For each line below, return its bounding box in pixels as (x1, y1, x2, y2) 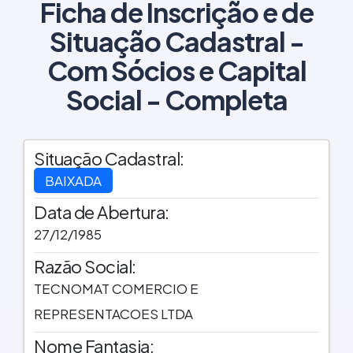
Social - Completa (65, 82, 288, 116)
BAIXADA (45, 171, 102, 189)
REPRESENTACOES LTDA (34, 305, 193, 323)
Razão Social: (34, 255, 136, 278)
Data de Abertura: (34, 201, 169, 224)
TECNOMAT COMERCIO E (34, 280, 199, 298)
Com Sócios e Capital (46, 53, 307, 87)
